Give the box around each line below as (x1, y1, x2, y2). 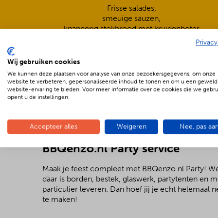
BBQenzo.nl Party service (42, 141, 180, 155)
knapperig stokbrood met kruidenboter (63, 24, 200, 33)
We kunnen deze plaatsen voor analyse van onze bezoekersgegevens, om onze (7, 70, 216, 77)
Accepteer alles (30, 122, 77, 131)
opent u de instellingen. (7, 93, 70, 101)
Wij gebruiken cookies (7, 57, 80, 66)
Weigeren (116, 122, 146, 131)
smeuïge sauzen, (102, 14, 161, 23)
